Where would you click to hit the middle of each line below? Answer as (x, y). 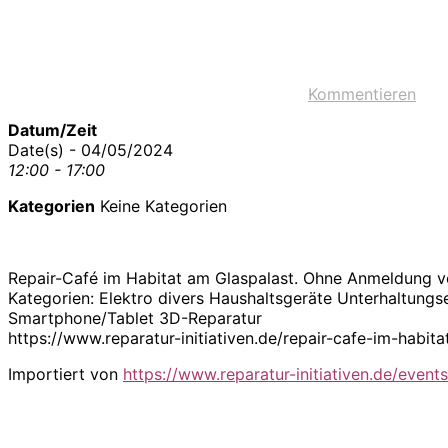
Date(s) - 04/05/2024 (90, 149)
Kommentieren (362, 93)
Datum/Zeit (52, 129)
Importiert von (65, 373)
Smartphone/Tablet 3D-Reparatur (135, 317)
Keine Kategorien (161, 205)
